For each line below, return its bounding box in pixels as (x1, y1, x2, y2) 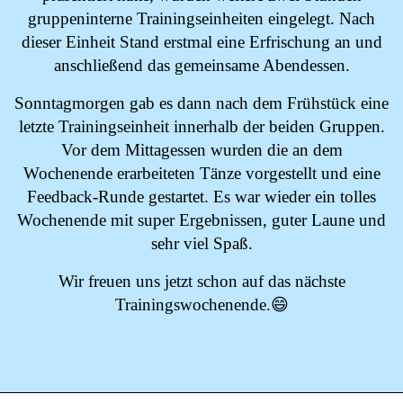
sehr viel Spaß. (150, 234, 253, 253)
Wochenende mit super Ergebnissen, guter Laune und (17, 210, 386, 229)
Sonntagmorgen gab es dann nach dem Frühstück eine (14, 94, 389, 112)
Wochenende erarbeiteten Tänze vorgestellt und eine (22, 164, 381, 183)
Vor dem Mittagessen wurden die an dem (60, 140, 343, 159)
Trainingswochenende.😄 (114, 295, 289, 314)
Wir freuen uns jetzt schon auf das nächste (58, 272, 345, 291)
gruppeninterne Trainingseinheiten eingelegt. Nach (28, 9, 375, 28)
